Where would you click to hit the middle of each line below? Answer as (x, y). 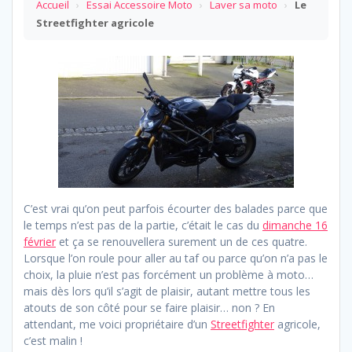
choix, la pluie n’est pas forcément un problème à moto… (169, 274)
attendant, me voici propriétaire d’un (117, 324)
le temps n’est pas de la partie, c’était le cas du (143, 225)
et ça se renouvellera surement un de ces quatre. (181, 241)
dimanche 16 (295, 225)
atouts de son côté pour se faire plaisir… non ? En (149, 307)
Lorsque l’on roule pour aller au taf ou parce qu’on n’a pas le (176, 258)
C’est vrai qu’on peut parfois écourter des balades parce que (176, 208)
